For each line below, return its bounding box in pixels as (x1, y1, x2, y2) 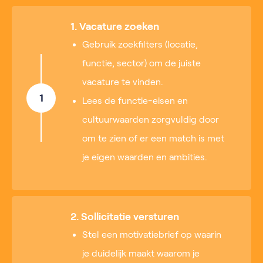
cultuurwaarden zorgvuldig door (82, 114, 219, 124)
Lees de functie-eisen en (82, 95, 188, 106)
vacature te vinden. (82, 76, 163, 87)
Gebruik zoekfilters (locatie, (82, 39, 198, 49)
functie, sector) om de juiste (82, 58, 201, 68)
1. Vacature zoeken (70, 20, 159, 32)
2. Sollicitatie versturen (70, 210, 179, 222)
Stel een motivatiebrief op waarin (82, 229, 221, 240)
